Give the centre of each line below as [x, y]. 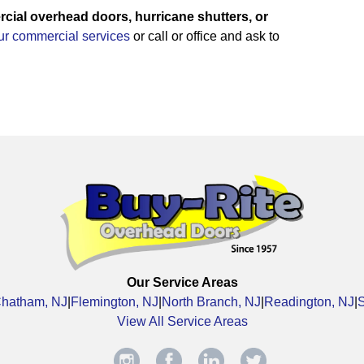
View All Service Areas [182, 322]
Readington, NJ [309, 302]
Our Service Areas [182, 283]
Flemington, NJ [115, 302]
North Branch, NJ [211, 302]
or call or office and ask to [205, 37]
